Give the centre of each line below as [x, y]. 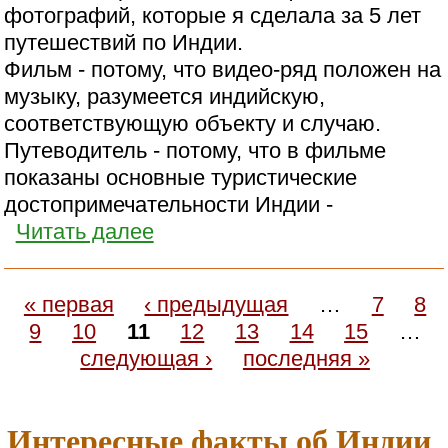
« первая [68, 305]
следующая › [146, 359]
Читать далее [84, 232]
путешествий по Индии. [124, 43]
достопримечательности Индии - [169, 205]
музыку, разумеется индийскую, [165, 97]
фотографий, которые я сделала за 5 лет [213, 16]
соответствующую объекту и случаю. [193, 124]
